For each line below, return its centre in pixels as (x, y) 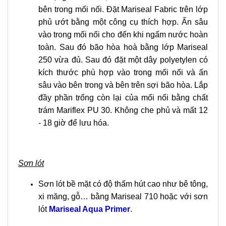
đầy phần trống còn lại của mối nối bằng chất (123, 98)
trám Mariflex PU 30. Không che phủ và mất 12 (123, 110)
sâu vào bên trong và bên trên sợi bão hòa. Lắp (123, 85)
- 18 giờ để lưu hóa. (74, 123)
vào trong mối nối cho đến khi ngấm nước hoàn (123, 35)
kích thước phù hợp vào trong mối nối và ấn (123, 72)
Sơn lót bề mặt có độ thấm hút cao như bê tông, (123, 184)
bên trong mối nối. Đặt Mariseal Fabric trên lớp (123, 9)
